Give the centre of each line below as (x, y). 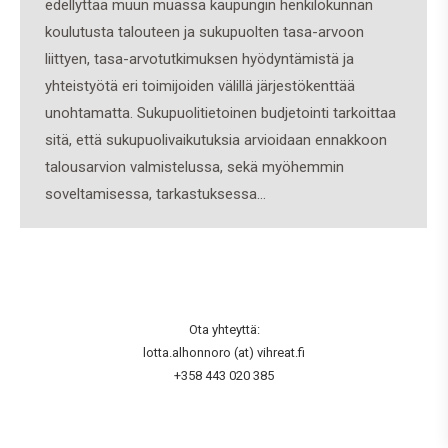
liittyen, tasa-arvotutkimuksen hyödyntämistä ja (199, 59)
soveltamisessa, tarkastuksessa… (155, 194)
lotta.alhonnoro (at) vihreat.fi (224, 352)
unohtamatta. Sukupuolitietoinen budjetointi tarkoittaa (220, 113)
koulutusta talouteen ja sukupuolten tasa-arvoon (204, 32)
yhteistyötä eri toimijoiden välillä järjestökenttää (200, 86)
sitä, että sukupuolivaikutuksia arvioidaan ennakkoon (216, 140)
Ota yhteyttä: (224, 329)
